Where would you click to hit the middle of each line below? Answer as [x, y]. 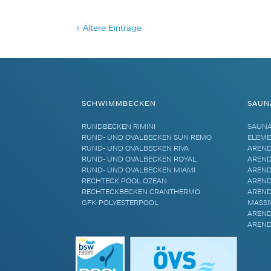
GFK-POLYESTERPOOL [120, 202]
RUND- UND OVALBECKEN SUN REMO [147, 137]
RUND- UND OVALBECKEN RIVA [135, 148]
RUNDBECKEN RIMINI [119, 126]
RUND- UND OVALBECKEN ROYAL [139, 158]
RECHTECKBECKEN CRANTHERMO [141, 191]
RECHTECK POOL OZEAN [125, 180]
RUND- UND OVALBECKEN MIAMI [139, 169]
